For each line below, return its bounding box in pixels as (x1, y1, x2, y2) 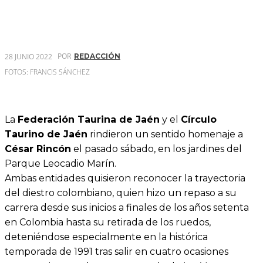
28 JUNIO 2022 (5, 51, 52, 62)
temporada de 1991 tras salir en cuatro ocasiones (5, 246, 228, 258)
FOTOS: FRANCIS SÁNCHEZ (5, 67, 90, 77)
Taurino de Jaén (5, 129, 87, 140)
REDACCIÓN (74, 52, 120, 61)
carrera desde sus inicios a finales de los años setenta (5, 202, 249, 214)
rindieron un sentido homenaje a (87, 129, 243, 140)
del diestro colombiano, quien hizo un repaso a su (5, 187, 237, 199)
